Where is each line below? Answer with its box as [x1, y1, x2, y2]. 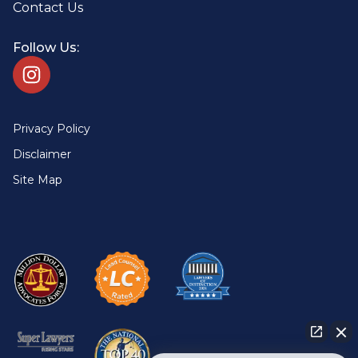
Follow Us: [13, 39, 79, 55]
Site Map [13, 172, 62, 187]
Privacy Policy [13, 121, 90, 136]
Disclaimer [13, 146, 71, 161]
